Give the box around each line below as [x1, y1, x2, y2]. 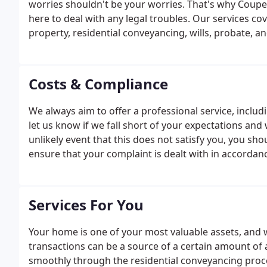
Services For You [29, 195, 144, 215]
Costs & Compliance [29, 74, 168, 94]
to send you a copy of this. [29, 176, 147, 189]
